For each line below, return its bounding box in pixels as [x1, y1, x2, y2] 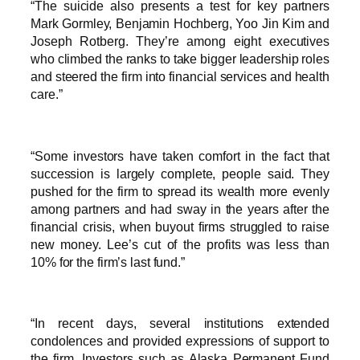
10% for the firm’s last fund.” [31, 254, 185, 269]
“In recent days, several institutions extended [31, 316, 329, 331]
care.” [31, 87, 63, 102]
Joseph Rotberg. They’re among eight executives [31, 34, 329, 49]
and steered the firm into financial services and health [31, 69, 329, 84]
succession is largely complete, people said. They [31, 166, 329, 181]
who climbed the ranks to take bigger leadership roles [31, 51, 329, 67]
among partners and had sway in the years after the [31, 201, 329, 216]
